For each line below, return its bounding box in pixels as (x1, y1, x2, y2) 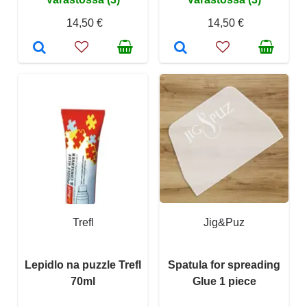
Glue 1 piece (192, 275, 256, 287)
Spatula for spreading (168, 258, 280, 271)
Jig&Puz (204, 216, 245, 228)
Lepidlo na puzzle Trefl (25, 258, 141, 271)
